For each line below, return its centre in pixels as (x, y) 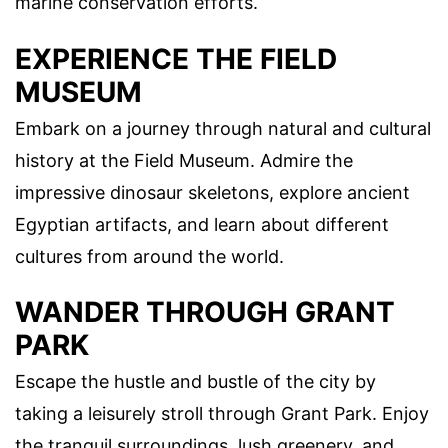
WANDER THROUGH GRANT (205, 311)
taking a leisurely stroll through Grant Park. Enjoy (222, 413)
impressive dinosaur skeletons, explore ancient (212, 192)
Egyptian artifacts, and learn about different (202, 224)
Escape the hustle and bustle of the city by (195, 381)
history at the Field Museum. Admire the (184, 160)
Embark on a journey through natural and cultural (223, 128)
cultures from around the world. (149, 256)
